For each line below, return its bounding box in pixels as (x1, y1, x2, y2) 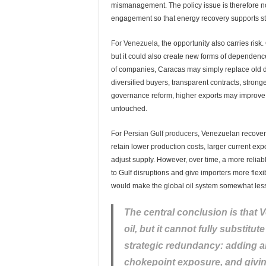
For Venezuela (111, 39, 158, 47)
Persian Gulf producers (123, 129, 198, 138)
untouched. (111, 104, 147, 113)
